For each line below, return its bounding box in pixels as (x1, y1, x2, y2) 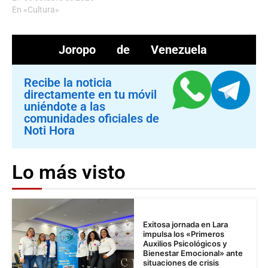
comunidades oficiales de (24, 111, 159, 126)
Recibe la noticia (24, 75, 112, 90)
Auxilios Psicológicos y (143, 238, 227, 248)
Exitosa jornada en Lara (143, 219, 228, 229)
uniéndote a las (24, 99, 105, 114)
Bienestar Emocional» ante (143, 248, 243, 258)
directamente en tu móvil (24, 87, 157, 102)
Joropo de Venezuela (58, 42, 207, 57)
